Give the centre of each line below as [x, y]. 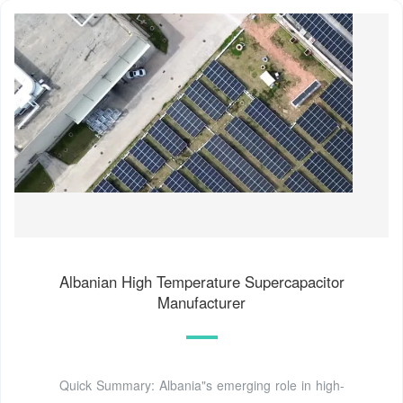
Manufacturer [201, 302]
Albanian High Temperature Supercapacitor [201, 281]
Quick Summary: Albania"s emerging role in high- [201, 385]
